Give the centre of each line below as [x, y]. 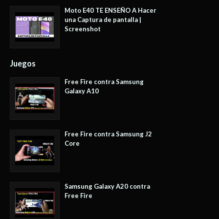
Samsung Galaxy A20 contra [107, 186]
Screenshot [83, 29]
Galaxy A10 [82, 91]
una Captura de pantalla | [103, 19]
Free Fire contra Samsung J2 [108, 134]
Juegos [23, 63]
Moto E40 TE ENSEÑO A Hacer [110, 10]
